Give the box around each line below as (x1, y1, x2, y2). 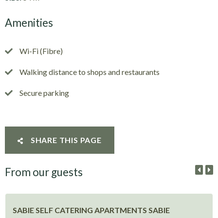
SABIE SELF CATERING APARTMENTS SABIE (13, 205, 170, 215)
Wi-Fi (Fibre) (19, 46, 63, 55)
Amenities (5, 16, 54, 30)
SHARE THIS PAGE (29, 135, 102, 145)
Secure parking (19, 88, 70, 97)
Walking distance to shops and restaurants (19, 67, 160, 76)
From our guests (5, 165, 83, 179)
